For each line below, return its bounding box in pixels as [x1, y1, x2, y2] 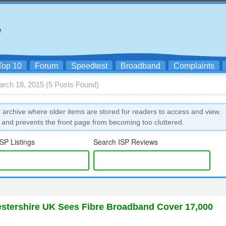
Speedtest [71, 62, 107, 70]
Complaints [174, 62, 214, 70]
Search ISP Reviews [93, 137, 158, 147]
